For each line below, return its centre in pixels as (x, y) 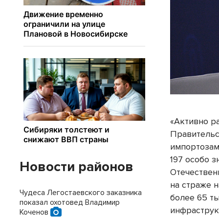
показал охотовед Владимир (70, 202)
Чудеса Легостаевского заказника (81, 193)
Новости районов (77, 167)
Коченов (35, 212)
